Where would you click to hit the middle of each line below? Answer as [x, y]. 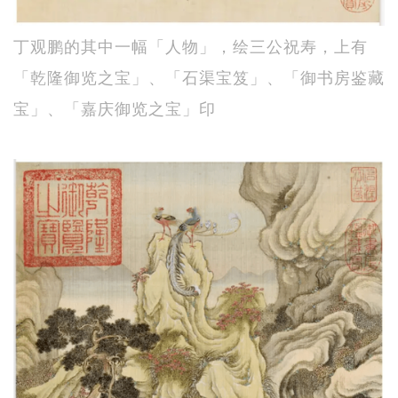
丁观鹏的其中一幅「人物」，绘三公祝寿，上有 [191, 45]
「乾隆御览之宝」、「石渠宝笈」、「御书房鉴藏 [199, 76]
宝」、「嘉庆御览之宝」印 [115, 107]
